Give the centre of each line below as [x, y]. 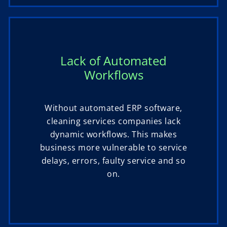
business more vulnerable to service [113, 148]
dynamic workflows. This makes [113, 135]
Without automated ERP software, [113, 108]
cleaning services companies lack [113, 121]
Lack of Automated [113, 61]
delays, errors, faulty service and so [113, 161]
